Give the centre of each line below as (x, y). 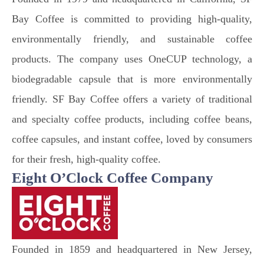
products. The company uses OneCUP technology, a (132, 59)
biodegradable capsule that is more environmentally (132, 79)
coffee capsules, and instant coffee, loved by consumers (132, 139)
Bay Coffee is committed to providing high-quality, (132, 19)
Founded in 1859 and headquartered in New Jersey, (132, 249)
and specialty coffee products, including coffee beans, (132, 119)
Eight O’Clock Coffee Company (114, 178)
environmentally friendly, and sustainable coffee (132, 39)
